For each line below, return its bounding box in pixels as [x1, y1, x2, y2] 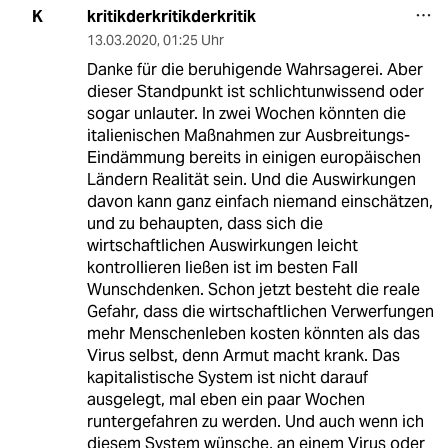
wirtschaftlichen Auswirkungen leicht [86, 234, 358, 256]
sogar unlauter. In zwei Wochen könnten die [86, 102, 406, 124]
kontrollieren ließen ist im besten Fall [86, 256, 358, 278]
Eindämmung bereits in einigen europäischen [86, 146, 421, 168]
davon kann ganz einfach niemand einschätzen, [86, 190, 433, 212]
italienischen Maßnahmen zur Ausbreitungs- [86, 124, 410, 146]
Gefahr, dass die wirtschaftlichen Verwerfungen [86, 300, 434, 322]
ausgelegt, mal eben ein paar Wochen [86, 388, 365, 410]
